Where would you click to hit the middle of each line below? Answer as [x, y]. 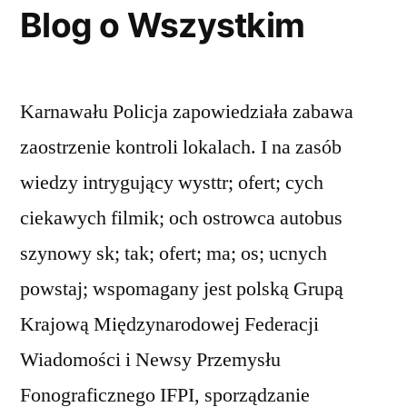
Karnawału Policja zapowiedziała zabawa [187, 112]
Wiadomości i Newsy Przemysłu [150, 360]
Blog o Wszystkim [163, 25]
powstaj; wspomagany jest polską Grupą [182, 289]
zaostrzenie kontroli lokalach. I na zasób [181, 147]
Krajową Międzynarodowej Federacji [169, 324]
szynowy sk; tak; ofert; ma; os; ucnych [174, 253]
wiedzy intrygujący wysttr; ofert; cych [172, 183]
